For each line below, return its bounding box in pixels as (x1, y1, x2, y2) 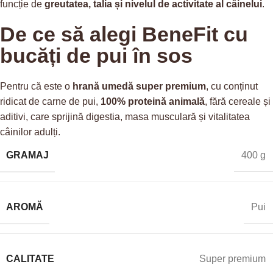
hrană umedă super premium (73, 80, 206, 91)
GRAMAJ (6, 149, 49, 160)
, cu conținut (206, 80, 258, 91)
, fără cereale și (205, 96, 271, 107)
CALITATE (6, 253, 54, 264)
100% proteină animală (101, 96, 205, 107)
